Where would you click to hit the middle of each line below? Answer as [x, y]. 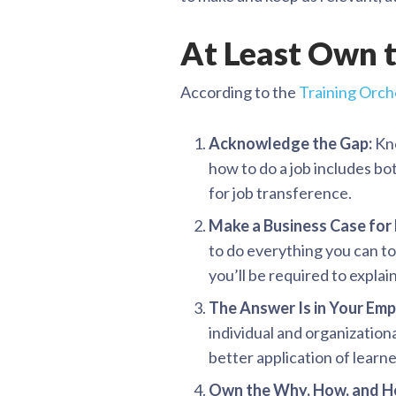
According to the [240, 91]
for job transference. [280, 192]
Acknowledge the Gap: [292, 143]
